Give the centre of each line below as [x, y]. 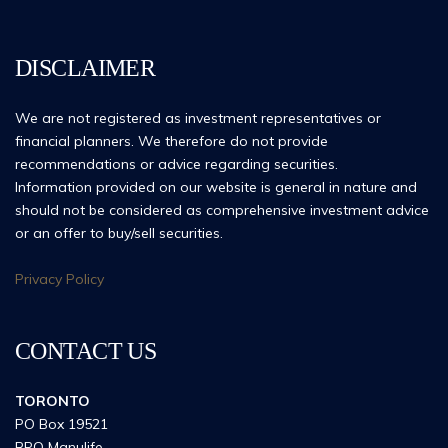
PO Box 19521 [61, 424]
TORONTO [52, 401]
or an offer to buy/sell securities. [119, 233]
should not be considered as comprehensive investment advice [222, 210]
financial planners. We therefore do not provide [171, 141]
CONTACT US [86, 351]
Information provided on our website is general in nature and [216, 187]
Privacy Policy [59, 279]
